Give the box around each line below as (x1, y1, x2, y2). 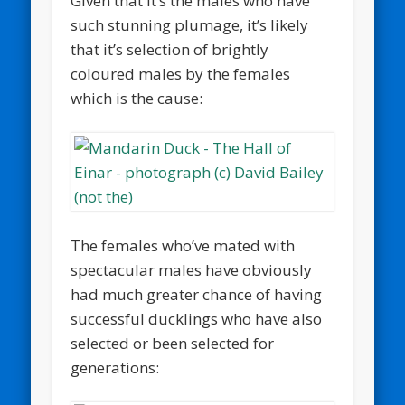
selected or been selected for (71, 332, 275, 353)
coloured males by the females (71, 63, 291, 85)
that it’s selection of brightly (71, 39, 269, 61)
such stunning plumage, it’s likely (71, 14, 309, 36)
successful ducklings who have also (71, 307, 323, 329)
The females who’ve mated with (71, 234, 296, 256)
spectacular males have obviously (71, 259, 313, 280)
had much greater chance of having (71, 283, 323, 305)
